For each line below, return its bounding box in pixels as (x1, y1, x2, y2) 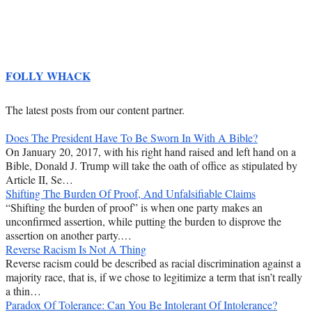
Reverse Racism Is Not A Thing (6, 242, 146, 257)
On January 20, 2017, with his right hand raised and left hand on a (6, 144, 296, 159)
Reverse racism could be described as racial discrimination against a (6, 256, 301, 271)
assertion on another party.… (6, 228, 132, 243)
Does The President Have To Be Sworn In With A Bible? (6, 130, 258, 146)
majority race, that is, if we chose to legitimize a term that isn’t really (6, 270, 302, 285)
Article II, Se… (6, 172, 73, 187)
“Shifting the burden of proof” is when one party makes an (6, 200, 263, 215)
